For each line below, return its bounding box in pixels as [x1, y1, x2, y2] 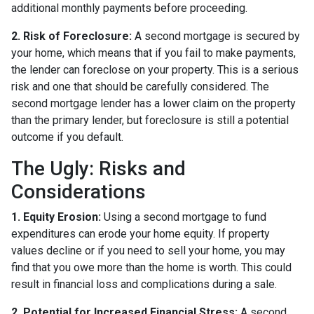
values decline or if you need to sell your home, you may [11, 244, 285, 257]
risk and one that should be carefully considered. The [11, 80, 269, 93]
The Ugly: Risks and [11, 157, 186, 180]
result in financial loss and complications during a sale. [11, 278, 277, 291]
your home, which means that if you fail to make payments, [11, 46, 296, 60]
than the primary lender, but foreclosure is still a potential [11, 114, 289, 127]
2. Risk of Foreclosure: [11, 29, 132, 43]
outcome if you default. [11, 130, 123, 144]
